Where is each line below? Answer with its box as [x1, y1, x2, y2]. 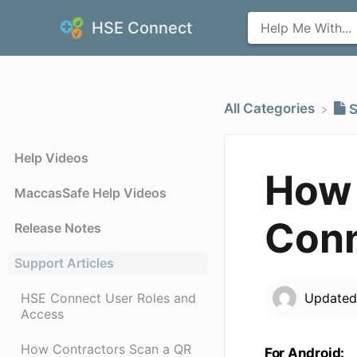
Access [21, 306, 64, 323]
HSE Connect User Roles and [21, 290, 196, 307]
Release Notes [14, 220, 101, 237]
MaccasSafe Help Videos [14, 185, 167, 202]
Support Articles [14, 255, 114, 272]
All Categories [223, 100, 315, 116]
